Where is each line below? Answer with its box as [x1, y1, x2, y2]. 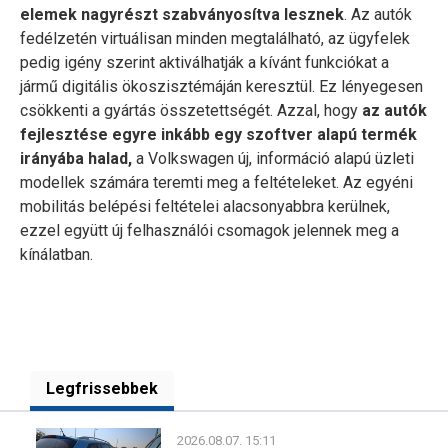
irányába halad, [20, 149, 132, 168]
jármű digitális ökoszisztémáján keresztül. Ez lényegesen [20, 77, 423, 96]
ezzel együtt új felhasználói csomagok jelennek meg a [20, 221, 399, 240]
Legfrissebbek [46, 379, 158, 398]
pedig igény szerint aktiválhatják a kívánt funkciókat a [20, 53, 389, 72]
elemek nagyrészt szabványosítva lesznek [20, 5, 344, 24]
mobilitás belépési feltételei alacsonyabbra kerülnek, [20, 197, 390, 216]
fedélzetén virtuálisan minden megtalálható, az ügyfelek [20, 29, 410, 48]
